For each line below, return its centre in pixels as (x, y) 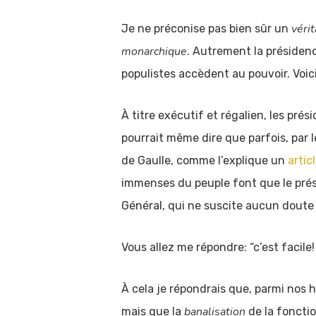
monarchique (154, 51)
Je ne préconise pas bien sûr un (206, 29)
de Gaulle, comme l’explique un (205, 160)
